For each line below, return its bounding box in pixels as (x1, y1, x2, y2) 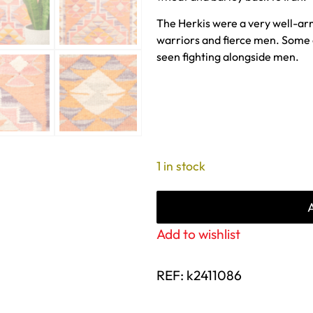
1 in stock (156, 158, 205, 175)
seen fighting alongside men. (156, 49, 299, 64)
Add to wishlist (156, 226, 240, 243)
